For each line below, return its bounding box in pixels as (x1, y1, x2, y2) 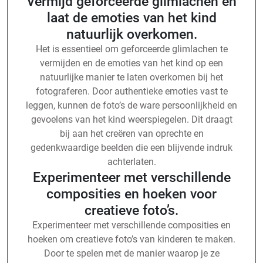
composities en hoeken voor (46, 185, 217, 202)
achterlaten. (107, 156, 156, 167)
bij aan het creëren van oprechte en (59, 127, 204, 139)
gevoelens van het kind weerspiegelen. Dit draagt (31, 113, 232, 125)
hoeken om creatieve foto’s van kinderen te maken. (28, 233, 235, 245)
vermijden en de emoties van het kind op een (40, 57, 223, 69)
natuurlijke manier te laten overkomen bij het (40, 71, 223, 83)
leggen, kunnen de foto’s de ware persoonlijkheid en (26, 99, 237, 111)
